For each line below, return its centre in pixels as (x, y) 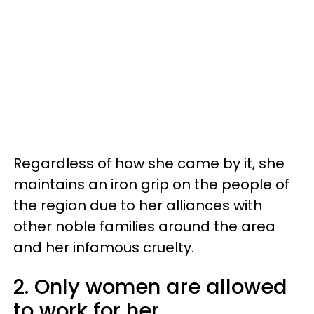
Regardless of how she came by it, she (149, 163)
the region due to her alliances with (138, 205)
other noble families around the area (144, 226)
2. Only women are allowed (150, 286)
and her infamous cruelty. (104, 247)
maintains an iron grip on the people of (151, 184)
